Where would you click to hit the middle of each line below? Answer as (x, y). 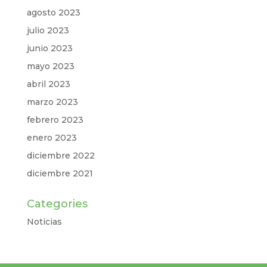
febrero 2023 (55, 120)
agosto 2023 (53, 13)
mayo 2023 (50, 66)
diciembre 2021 (60, 173)
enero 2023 (52, 138)
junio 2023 (49, 48)
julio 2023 (48, 30)
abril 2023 (48, 84)
